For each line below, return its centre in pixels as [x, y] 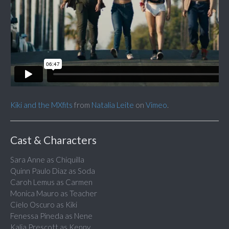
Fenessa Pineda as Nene [51, 216]
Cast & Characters [53, 140]
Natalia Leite [113, 105]
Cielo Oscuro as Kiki [44, 205]
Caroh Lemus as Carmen [51, 182]
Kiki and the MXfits [41, 105]
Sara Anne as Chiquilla [47, 160]
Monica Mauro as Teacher [54, 193]
